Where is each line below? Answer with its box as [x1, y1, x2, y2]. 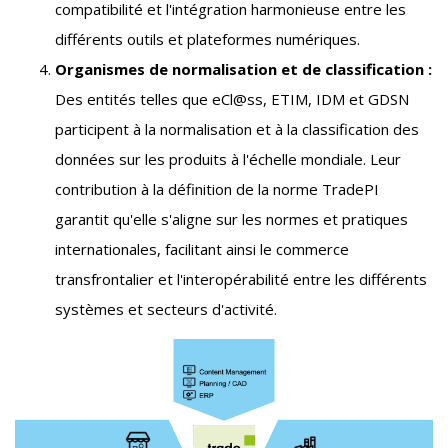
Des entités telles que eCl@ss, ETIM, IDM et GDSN [55, 89, 409, 109]
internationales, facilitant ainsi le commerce [55, 239, 349, 259]
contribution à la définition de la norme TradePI [55, 179, 379, 199]
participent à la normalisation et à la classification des [55, 119, 419, 139]
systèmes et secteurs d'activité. [55, 299, 277, 319]
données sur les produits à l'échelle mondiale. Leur [55, 149, 401, 169]
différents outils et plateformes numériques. [55, 29, 360, 49]
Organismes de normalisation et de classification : [55, 59, 432, 79]
